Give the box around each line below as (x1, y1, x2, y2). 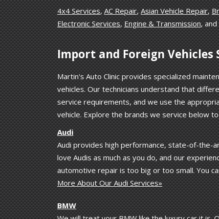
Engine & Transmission (124, 19, 201, 29)
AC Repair (104, 6, 137, 16)
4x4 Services (57, 6, 100, 16)
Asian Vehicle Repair (141, 6, 208, 16)
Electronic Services (57, 19, 120, 29)
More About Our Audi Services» (57, 177, 162, 188)
